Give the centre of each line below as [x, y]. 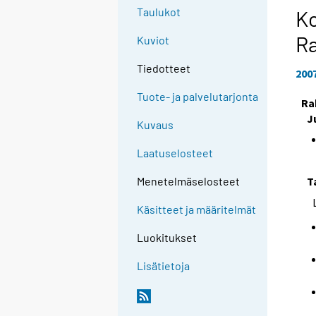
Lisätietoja [164, 266]
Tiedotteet [164, 68]
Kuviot [153, 40]
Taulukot [159, 12]
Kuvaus [156, 125]
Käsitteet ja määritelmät [197, 209]
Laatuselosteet [175, 153]
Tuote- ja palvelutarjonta [198, 97]
